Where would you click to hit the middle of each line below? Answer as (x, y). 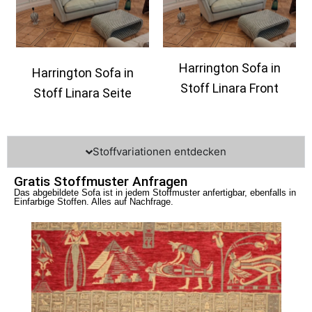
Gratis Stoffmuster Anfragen (101, 182)
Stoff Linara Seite (83, 93)
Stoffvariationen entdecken (159, 152)
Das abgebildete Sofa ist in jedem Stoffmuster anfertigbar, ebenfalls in (155, 193)
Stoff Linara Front (229, 88)
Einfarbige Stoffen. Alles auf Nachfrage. (94, 202)
